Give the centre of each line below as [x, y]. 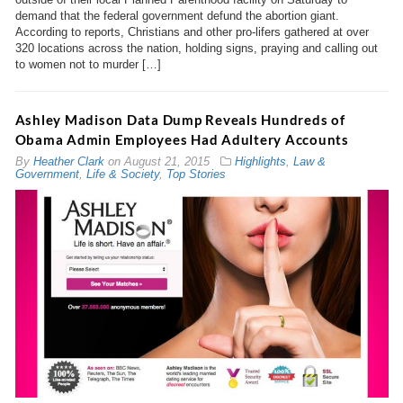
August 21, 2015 [166, 162]
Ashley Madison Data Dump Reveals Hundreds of [180, 120]
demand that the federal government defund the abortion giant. [177, 16]
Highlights [260, 162]
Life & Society [122, 175]
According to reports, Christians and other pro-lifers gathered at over [192, 32]
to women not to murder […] [88, 65]
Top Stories [196, 175]
